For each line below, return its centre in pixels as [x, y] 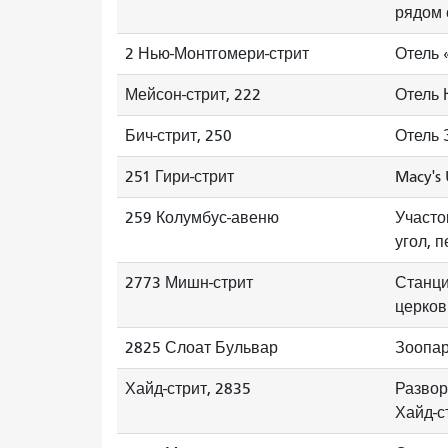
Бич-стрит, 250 [178, 136]
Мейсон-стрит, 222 [193, 95]
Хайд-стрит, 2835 [188, 389]
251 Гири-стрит [179, 177]
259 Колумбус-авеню [202, 218]
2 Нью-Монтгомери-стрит [217, 54]
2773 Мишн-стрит [189, 283]
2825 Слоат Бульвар [201, 348]
